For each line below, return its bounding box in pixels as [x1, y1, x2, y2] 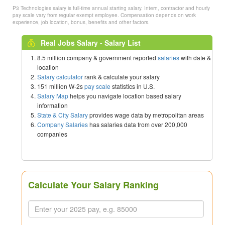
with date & [179, 53, 211, 62]
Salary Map [37, 91, 68, 100]
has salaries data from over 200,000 [88, 120, 187, 129]
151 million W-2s [37, 82, 84, 91]
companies [37, 130, 67, 139]
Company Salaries [37, 120, 88, 129]
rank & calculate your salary [83, 72, 160, 81]
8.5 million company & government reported [37, 53, 158, 62]
